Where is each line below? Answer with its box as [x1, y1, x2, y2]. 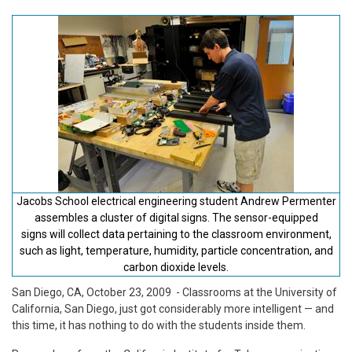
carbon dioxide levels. [123, 260, 229, 273]
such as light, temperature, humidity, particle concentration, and [19, 244, 333, 257]
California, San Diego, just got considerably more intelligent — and [12, 302, 334, 315]
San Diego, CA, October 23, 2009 [12, 285, 174, 299]
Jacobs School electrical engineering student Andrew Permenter [16, 194, 336, 207]
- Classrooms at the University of [174, 285, 337, 299]
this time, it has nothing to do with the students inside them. [12, 318, 306, 332]
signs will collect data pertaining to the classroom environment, [20, 227, 332, 240]
